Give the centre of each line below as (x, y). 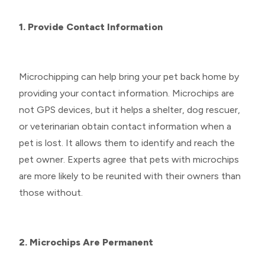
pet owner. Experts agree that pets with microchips (129, 159)
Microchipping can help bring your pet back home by (129, 76)
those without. (52, 192)
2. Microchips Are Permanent (86, 242)
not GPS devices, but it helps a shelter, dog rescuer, (130, 109)
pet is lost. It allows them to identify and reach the (127, 143)
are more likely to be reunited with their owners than (130, 176)
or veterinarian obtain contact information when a (125, 126)
